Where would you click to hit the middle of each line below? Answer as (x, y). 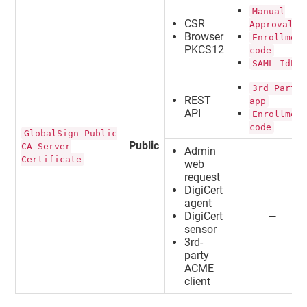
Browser (204, 36)
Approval (272, 24)
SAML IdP (274, 63)
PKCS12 (205, 49)
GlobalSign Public (71, 133)
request (202, 177)
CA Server (46, 146)
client (198, 281)
